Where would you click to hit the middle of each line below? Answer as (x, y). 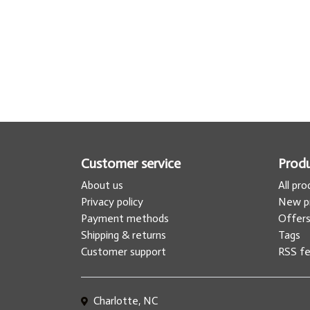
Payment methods (125, 218)
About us (102, 185)
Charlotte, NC (124, 300)
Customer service (131, 163)
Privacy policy (112, 201)
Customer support (124, 251)
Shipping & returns (124, 235)
